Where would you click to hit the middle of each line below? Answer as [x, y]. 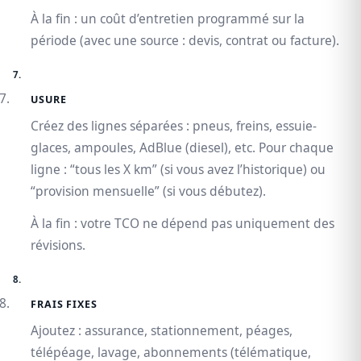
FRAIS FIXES [64, 305]
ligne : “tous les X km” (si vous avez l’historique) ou [178, 170]
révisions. [58, 245]
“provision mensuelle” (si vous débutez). [148, 191]
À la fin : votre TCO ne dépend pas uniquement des [183, 224]
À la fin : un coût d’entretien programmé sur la [168, 19]
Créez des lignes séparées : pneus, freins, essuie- [174, 126]
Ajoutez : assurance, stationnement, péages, [162, 331]
